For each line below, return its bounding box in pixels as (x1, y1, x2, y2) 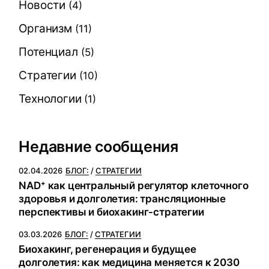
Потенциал (19, 45, 78, 59)
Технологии (19, 92, 82, 106)
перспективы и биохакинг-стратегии (19, 206, 204, 218)
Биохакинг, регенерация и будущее (19, 243, 196, 255)
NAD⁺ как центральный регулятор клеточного (19, 180, 249, 192)
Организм (19, 22, 72, 35)
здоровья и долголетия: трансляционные (19, 193, 226, 205)
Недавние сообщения (19, 138, 178, 156)
